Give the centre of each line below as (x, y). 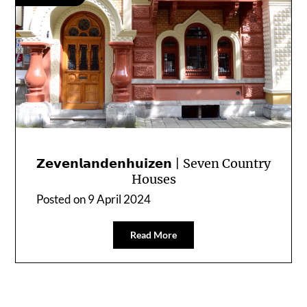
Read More (153, 234)
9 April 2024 (120, 199)
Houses (153, 179)
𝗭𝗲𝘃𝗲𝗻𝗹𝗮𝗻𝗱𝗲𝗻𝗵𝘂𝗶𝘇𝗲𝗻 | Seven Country (153, 163)
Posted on (62, 199)
